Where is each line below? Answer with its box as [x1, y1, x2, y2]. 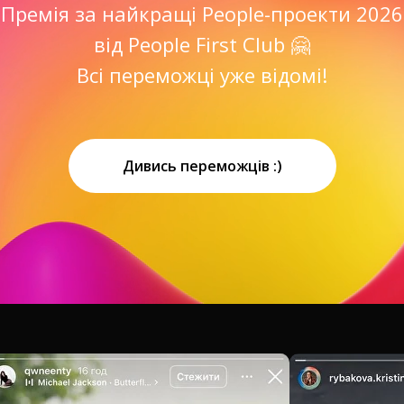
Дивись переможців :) [122, 155, 282, 176]
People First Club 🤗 [128, 31, 310, 58]
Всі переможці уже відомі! [77, 61, 327, 88]
